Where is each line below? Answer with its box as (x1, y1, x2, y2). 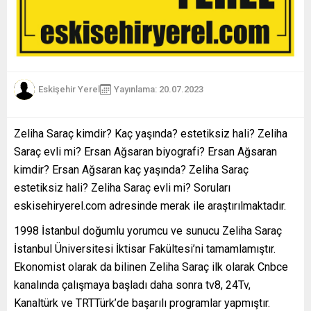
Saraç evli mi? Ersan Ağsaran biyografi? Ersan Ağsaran (14, 144, 277, 158)
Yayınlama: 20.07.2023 (114, 84, 203, 94)
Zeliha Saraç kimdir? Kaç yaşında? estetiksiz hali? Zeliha (14, 126, 287, 140)
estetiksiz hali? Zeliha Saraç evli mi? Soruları (14, 180, 230, 194)
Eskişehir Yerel (38, 84, 100, 94)
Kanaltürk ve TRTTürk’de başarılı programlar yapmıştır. (14, 296, 270, 310)
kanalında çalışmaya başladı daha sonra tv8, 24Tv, (14, 278, 251, 292)
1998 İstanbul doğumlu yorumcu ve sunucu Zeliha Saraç (14, 224, 282, 237)
